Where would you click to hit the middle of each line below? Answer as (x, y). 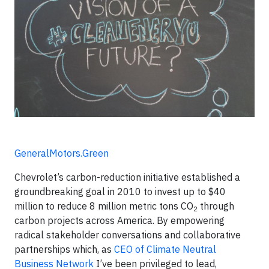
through (216, 206)
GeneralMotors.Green (62, 153)
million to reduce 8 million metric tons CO (104, 206)
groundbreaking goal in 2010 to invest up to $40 (120, 192)
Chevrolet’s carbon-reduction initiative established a (127, 177)
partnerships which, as (64, 249)
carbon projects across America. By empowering (119, 221)
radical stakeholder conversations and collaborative (128, 235)
